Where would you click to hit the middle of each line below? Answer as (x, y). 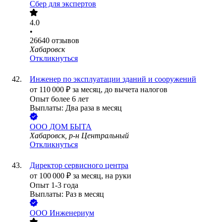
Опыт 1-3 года (54, 185)
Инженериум (72, 213)
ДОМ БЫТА (71, 127)
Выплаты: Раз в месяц (67, 194)
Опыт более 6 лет (59, 99)
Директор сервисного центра (79, 166)
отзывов (65, 41)
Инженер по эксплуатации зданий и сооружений (113, 79)
